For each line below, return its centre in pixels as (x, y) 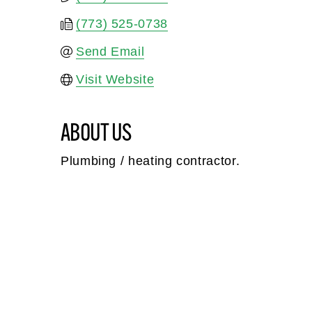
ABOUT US (96, 132)
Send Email (110, 52)
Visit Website (115, 80)
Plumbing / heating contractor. (150, 161)
